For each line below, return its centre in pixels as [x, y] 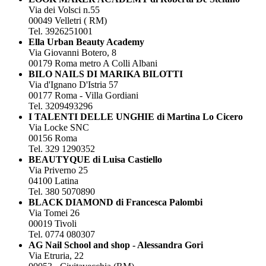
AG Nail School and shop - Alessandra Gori [116, 245]
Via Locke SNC [59, 127]
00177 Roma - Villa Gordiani [83, 95]
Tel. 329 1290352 [62, 148]
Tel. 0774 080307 [62, 234]
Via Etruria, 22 [56, 255]
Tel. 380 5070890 [62, 191]
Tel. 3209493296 [61, 106]
